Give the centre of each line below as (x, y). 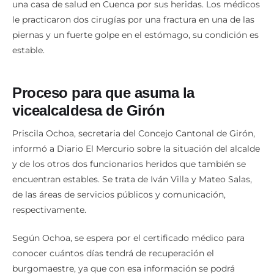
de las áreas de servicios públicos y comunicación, (119, 181)
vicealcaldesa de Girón (88, 97)
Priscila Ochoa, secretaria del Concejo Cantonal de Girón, (134, 120)
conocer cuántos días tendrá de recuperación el (113, 239)
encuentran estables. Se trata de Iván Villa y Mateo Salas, (132, 165)
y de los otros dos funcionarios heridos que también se (129, 150)
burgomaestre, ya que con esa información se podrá (124, 255)
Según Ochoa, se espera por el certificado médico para (128, 224)
